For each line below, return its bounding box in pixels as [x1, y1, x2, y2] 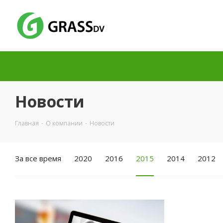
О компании [46, 119, 83, 127]
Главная [15, 119, 39, 127]
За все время [15, 153, 61, 163]
